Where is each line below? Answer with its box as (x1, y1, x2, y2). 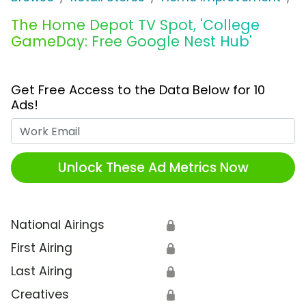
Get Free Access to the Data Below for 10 (11, 81, 265, 99)
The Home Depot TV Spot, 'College (11, 15, 260, 36)
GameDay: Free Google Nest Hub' (11, 31, 252, 52)
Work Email (152, 118, 217, 135)
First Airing (11, 240, 72, 257)
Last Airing (11, 263, 72, 280)
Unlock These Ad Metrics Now (57, 158, 249, 177)
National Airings (11, 217, 105, 234)
